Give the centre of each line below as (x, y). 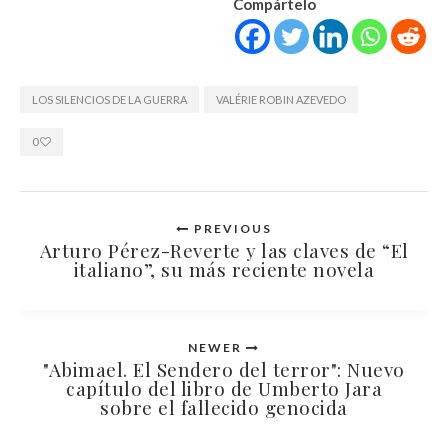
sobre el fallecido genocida (224, 407)
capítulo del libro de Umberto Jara (224, 388)
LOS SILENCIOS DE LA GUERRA (109, 100)
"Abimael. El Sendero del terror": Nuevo (224, 369)
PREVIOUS (231, 229)
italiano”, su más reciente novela (224, 269)
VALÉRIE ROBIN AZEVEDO (281, 100)
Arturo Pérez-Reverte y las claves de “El (224, 250)
